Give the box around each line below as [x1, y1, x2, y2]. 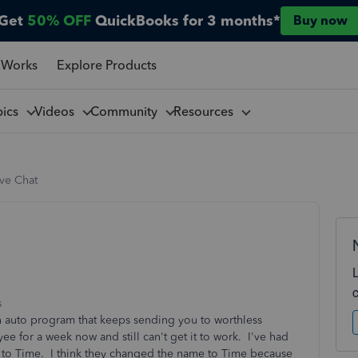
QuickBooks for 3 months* [95, 12, 280, 30]
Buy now [293, 13, 348, 28]
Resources [173, 103, 240, 119]
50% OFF [27, 12, 91, 30]
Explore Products [56, 57, 157, 73]
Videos [34, 103, 81, 119]
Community [89, 103, 164, 119]
